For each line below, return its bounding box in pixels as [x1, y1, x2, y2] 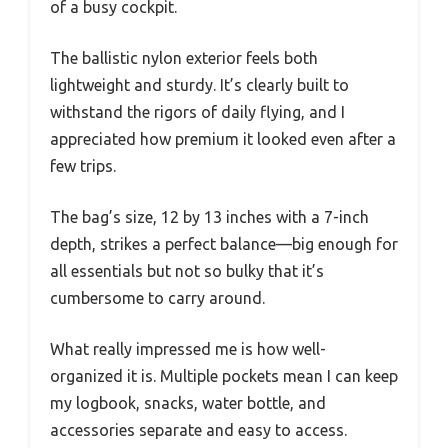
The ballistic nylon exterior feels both [50, 49, 318, 68]
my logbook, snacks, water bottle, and [50, 394, 326, 413]
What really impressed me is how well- [50, 340, 326, 359]
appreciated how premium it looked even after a [50, 130, 396, 149]
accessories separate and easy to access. [50, 421, 347, 440]
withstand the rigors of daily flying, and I [50, 103, 345, 122]
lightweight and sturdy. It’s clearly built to [50, 76, 349, 95]
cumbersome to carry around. [50, 289, 265, 308]
